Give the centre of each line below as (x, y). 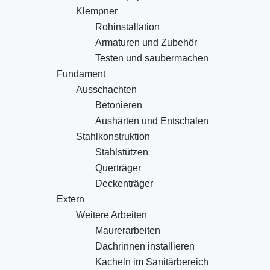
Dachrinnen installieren (145, 246)
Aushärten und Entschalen (152, 121)
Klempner (97, 11)
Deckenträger (124, 184)
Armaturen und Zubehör (146, 42)
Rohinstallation (127, 27)
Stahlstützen (122, 152)
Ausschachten (106, 89)
